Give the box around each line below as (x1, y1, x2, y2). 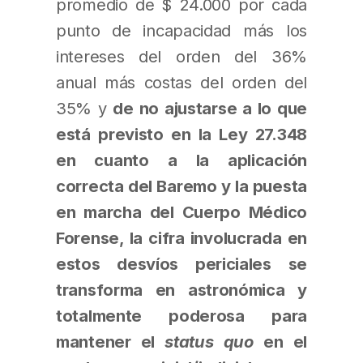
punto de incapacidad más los (56, 19, 307, 41)
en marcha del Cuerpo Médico (56, 201, 307, 222)
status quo (164, 331, 254, 352)
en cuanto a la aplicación (56, 149, 307, 170)
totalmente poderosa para (56, 305, 307, 326)
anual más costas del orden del (56, 71, 307, 92)
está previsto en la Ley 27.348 (56, 123, 307, 144)
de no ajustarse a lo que (113, 97, 307, 118)
